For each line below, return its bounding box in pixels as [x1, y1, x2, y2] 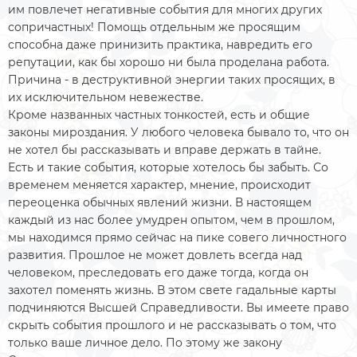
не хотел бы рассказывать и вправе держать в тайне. [8, 143, 321, 157]
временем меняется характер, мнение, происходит [8, 178, 311, 192]
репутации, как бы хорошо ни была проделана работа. [8, 55, 329, 69]
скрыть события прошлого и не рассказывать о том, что [8, 318, 336, 332]
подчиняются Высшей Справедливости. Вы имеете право [8, 300, 349, 315]
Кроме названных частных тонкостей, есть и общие [8, 108, 310, 122]
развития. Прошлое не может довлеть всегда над [8, 248, 302, 262]
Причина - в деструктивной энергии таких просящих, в [8, 73, 335, 87]
